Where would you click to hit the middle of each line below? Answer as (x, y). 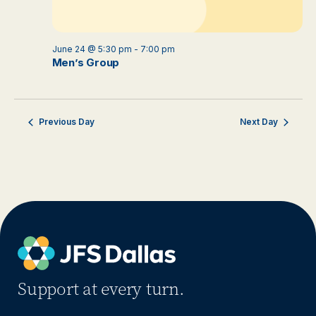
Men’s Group (86, 63)
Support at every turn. (101, 290)
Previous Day (66, 122)
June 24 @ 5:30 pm (92, 49)
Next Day (259, 122)
